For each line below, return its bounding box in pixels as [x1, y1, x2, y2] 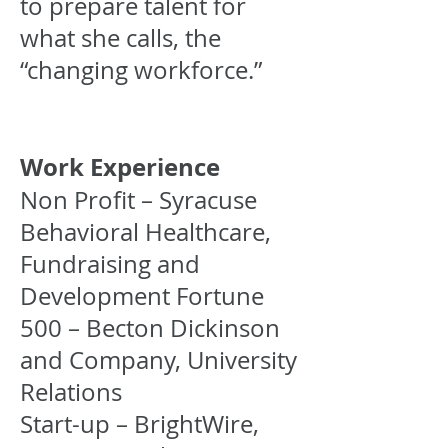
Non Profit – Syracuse [20, 184, 257, 216]
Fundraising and [20, 248, 200, 280]
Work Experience [20, 150, 220, 184]
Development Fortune [20, 280, 264, 312]
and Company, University [20, 344, 297, 376]
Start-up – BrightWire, [20, 408, 259, 440]
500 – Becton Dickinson [20, 312, 280, 344]
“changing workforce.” [20, 54, 268, 86]
